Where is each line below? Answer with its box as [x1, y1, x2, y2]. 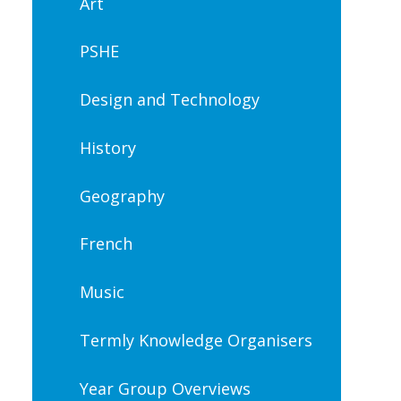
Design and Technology [79, 89, 260, 111]
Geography [79, 184, 165, 207]
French [79, 233, 132, 255]
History [79, 136, 136, 158]
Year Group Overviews [79, 377, 251, 399]
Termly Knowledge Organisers [79, 328, 312, 351]
